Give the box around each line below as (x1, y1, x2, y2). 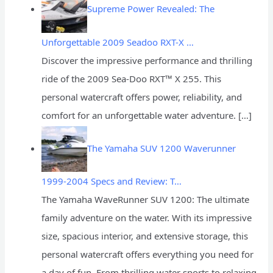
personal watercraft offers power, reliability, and (41, 90, 243, 103)
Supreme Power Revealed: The (87, 2, 215, 15)
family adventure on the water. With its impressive (41, 211, 252, 224)
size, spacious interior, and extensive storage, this (41, 230, 249, 243)
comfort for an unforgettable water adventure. (41, 108, 236, 121)
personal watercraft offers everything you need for (41, 248, 254, 261)
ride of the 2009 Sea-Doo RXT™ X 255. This (41, 72, 222, 85)
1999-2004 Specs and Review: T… (41, 175, 182, 188)
